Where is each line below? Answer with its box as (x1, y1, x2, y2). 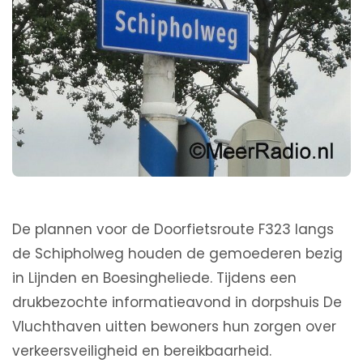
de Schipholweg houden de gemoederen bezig (12, 244, 343, 264)
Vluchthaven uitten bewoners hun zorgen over (12, 317, 336, 337)
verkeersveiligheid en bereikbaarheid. (12, 341, 271, 361)
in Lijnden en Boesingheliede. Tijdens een (12, 268, 297, 288)
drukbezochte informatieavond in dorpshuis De (12, 293, 342, 313)
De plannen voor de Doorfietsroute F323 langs (12, 220, 334, 240)
